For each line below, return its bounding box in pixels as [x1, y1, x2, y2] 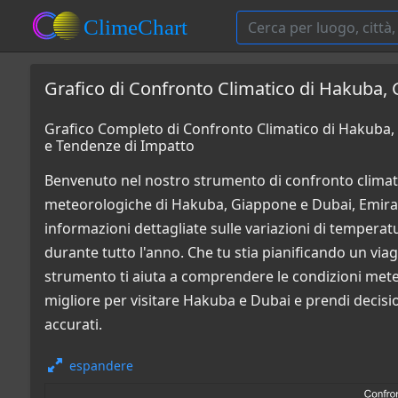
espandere [69, 357, 133, 374]
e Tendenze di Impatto [44, 136, 195, 155]
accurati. [44, 314, 102, 334]
